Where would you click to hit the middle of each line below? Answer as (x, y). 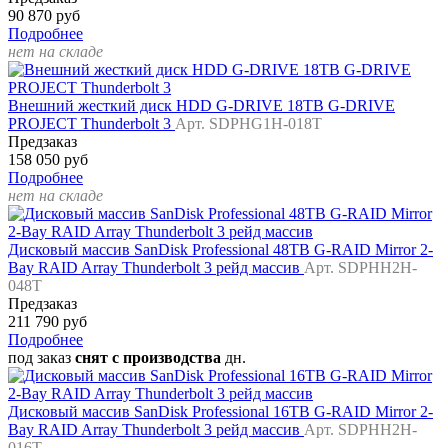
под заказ (41, 358)
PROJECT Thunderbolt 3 (91, 124)
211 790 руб (47, 322)
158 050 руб (48, 160)
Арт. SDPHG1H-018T (248, 124)
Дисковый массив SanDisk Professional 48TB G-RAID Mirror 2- (220, 250)
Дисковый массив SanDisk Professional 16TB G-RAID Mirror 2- (220, 412)
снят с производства (148, 358)
